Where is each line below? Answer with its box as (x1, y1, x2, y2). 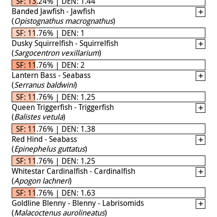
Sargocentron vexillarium (14, 47, 99, 58)
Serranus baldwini (14, 79, 75, 90)
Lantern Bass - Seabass (12, 69, 91, 80)
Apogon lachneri (14, 175, 69, 186)
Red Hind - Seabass (12, 133, 77, 144)
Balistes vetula (14, 111, 63, 122)
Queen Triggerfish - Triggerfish (12, 101, 114, 112)
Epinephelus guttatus (14, 143, 85, 154)
